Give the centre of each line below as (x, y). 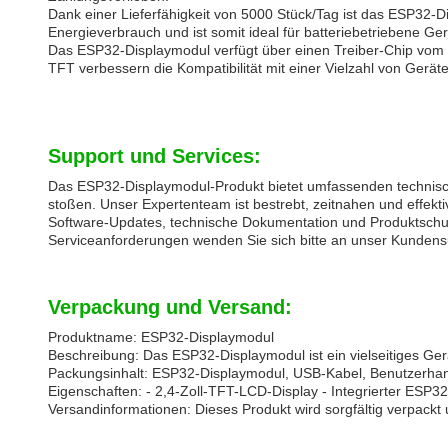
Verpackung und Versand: (170, 307)
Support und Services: (154, 156)
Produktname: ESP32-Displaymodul (161, 337)
